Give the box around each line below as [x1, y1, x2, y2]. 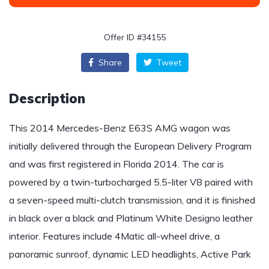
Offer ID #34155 [103, 32, 166, 43]
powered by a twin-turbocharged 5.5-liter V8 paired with [9, 176, 253, 188]
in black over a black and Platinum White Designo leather [9, 212, 253, 224]
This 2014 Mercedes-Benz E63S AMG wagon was [9, 122, 231, 134]
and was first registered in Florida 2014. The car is [9, 158, 224, 170]
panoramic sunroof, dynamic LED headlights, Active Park [9, 248, 251, 260]
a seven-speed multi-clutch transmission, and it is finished [9, 194, 255, 206]
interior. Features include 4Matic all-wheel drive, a [9, 230, 220, 242]
